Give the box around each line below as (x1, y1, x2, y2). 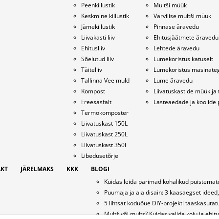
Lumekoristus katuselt (153, 54, 213, 63)
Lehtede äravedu (153, 44, 199, 52)
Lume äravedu (153, 76, 193, 85)
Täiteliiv (81, 65, 102, 74)
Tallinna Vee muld (81, 76, 130, 85)
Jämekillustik (81, 22, 115, 31)
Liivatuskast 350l (81, 140, 126, 149)
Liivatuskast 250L (81, 130, 128, 138)
